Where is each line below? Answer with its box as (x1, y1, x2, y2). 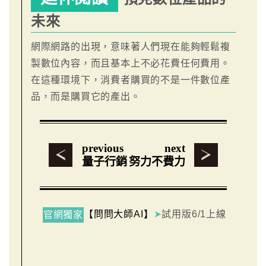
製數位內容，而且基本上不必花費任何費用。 (30, 58, 230, 68)
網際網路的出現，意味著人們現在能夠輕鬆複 (30, 41, 230, 52)
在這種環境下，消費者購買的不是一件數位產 (30, 74, 230, 85)
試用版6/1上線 (161, 208, 226, 219)
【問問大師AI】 (84, 208, 154, 219)
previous (81, 141, 123, 154)
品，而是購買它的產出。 (30, 91, 141, 102)
